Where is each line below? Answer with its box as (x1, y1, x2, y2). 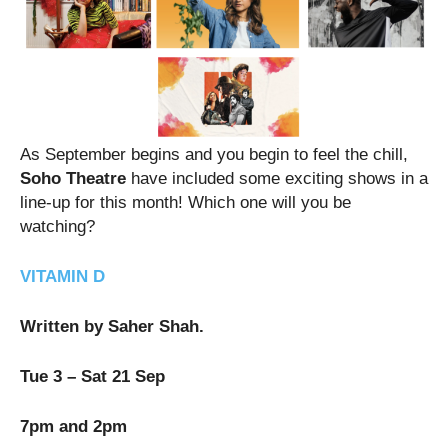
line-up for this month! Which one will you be (20, 192, 351, 212)
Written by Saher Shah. (20, 316, 204, 336)
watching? (20, 216, 95, 236)
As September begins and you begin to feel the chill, (20, 144, 408, 164)
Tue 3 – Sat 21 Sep (20, 366, 165, 386)
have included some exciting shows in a (131, 168, 428, 188)
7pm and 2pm (20, 416, 127, 436)
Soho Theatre (20, 168, 131, 188)
